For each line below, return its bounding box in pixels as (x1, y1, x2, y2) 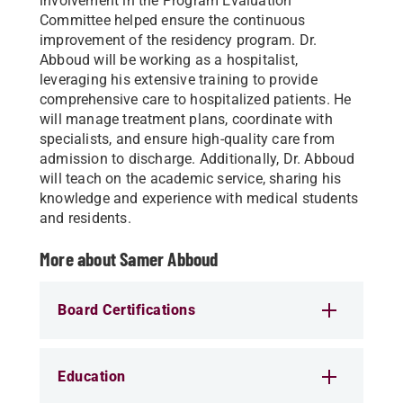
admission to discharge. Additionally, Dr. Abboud (40, 150, 355, 167)
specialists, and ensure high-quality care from (40, 130, 336, 148)
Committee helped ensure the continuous (40, 12, 306, 29)
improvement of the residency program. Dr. (40, 31, 318, 49)
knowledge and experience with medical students (40, 190, 359, 207)
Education (58, 368, 126, 385)
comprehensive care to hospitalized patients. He (40, 91, 352, 108)
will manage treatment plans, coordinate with (40, 111, 333, 128)
